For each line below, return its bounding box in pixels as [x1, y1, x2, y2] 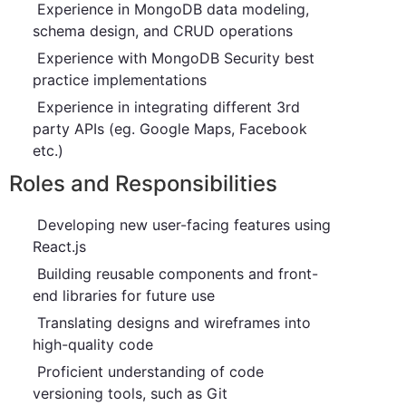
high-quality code [33, 334, 153, 353]
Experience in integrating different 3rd [33, 97, 300, 116]
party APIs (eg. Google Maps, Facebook [33, 119, 307, 138]
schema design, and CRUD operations [33, 21, 293, 40]
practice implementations [33, 70, 207, 89]
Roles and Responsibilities [9, 169, 277, 197]
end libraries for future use [33, 285, 215, 304]
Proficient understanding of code [33, 362, 264, 381]
